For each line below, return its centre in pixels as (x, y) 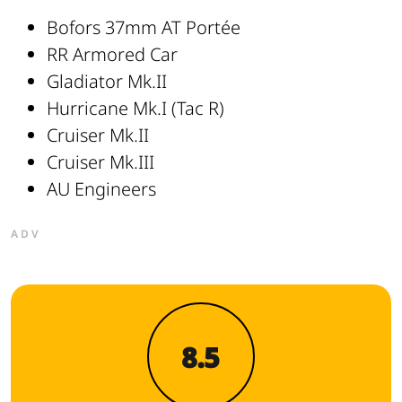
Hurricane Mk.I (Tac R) (135, 109)
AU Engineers (101, 189)
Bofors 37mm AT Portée (144, 28)
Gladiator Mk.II (107, 82)
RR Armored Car (112, 55)
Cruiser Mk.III (100, 162)
